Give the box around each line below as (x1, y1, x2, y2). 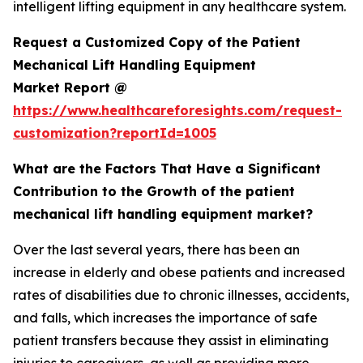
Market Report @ (13, 79, 127, 96)
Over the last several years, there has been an (13, 241, 300, 258)
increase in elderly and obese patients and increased (13, 264, 345, 281)
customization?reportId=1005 (13, 125, 216, 142)
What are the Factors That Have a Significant (13, 160, 321, 177)
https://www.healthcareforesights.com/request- (13, 102, 342, 119)
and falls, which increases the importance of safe (13, 310, 318, 327)
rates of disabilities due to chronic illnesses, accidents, (13, 287, 349, 304)
